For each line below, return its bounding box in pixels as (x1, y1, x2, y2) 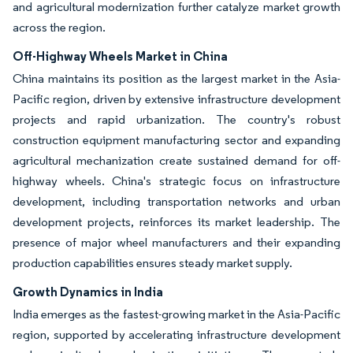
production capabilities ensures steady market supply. (13, 255, 292, 270)
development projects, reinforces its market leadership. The (13, 214, 340, 229)
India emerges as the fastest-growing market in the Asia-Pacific (13, 306, 340, 321)
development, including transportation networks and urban (13, 193, 340, 209)
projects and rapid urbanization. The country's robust (13, 111, 340, 127)
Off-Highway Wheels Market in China (13, 47, 228, 64)
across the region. (13, 19, 106, 35)
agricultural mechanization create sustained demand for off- (13, 152, 340, 168)
